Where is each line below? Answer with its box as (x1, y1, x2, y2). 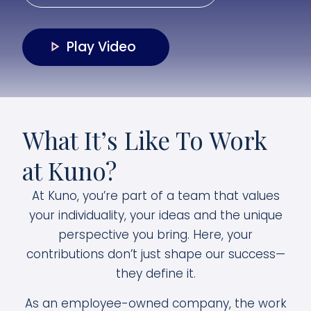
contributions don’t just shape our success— (26, 246, 285, 262)
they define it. (115, 265, 196, 282)
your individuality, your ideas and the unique (28, 207, 283, 224)
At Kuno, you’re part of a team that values (31, 187, 280, 204)
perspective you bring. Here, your (58, 226, 253, 243)
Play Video (66, 37, 136, 56)
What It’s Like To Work (22, 124, 267, 156)
